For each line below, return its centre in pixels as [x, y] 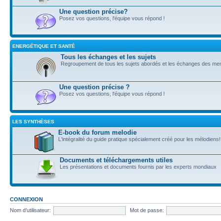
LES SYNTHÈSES [33, 122]
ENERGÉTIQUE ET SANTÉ [44, 46]
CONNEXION [26, 200]
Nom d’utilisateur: [30, 210]
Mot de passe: [147, 210]
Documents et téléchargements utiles [116, 160]
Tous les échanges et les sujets [108, 57]
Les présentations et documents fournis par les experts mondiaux [138, 167]
